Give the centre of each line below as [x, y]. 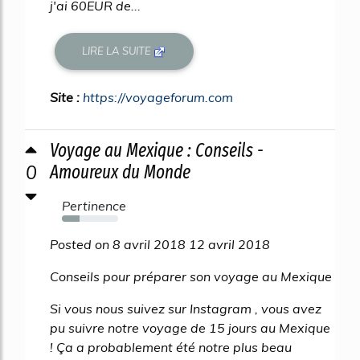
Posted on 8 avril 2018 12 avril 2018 [160, 244]
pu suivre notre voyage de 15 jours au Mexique [190, 327]
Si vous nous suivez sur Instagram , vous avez [186, 308]
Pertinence [94, 205]
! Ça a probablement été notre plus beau [171, 347]
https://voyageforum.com [158, 97]
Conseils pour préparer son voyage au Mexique [191, 276]
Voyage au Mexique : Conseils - [157, 150]
